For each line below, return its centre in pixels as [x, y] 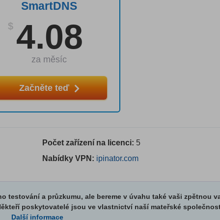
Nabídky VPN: [69, 159]
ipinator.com [117, 159]
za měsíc [49, 60]
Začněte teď [45, 88]
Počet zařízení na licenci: [89, 143]
